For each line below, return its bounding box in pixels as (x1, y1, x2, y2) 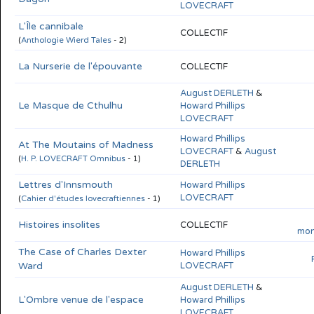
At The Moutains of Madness (18, 138, 153, 151)
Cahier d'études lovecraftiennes (21, 193, 145, 203)
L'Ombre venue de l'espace (18, 293, 144, 306)
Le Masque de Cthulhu (18, 99, 123, 111)
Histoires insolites (18, 218, 100, 231)
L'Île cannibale (18, 20, 83, 32)
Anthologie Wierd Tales (21, 35, 111, 45)
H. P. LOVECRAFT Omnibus (21, 153, 125, 163)
